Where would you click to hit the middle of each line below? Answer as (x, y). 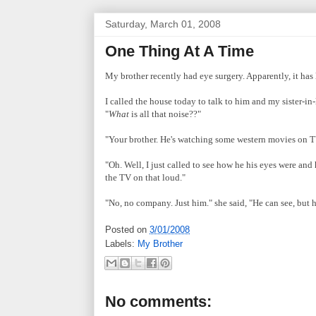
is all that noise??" (165, 114)
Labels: (121, 244)
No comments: (158, 301)
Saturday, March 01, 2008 (163, 24)
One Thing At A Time (180, 51)
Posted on (127, 230)
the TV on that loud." (145, 177)
